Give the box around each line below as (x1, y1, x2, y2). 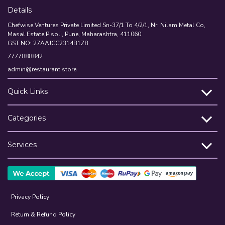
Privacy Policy (11, 192, 49, 201)
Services (8, 140, 37, 149)
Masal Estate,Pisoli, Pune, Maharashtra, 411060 (8, 30, 141, 38)
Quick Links (8, 86, 48, 96)
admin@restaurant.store (8, 65, 76, 73)
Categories (8, 113, 46, 123)
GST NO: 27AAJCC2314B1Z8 (8, 39, 88, 47)
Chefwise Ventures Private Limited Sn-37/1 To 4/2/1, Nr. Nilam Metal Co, (8, 21, 205, 29)
